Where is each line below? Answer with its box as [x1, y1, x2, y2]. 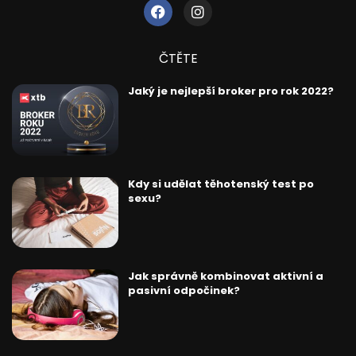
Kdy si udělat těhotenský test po [127, 176, 314, 192]
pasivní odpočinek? [127, 282, 240, 298]
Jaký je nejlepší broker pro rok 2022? [127, 83, 334, 99]
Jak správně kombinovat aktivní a [127, 268, 323, 284]
